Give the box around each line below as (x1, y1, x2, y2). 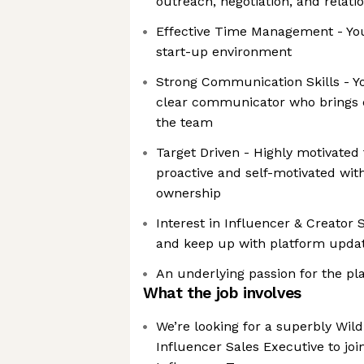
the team (156, 115, 213, 130)
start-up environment (156, 44, 292, 59)
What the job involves (143, 284, 301, 302)
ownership (156, 185, 221, 201)
